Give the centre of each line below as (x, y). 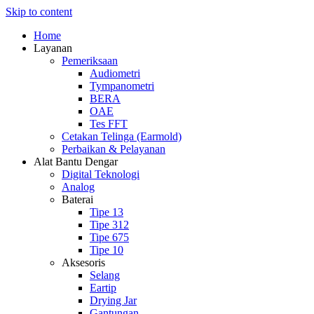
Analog (78, 187)
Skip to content (39, 12)
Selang (105, 275)
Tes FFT (109, 124)
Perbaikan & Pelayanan (114, 149)
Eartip (103, 288)
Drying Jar (113, 300)
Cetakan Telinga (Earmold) (122, 136)
